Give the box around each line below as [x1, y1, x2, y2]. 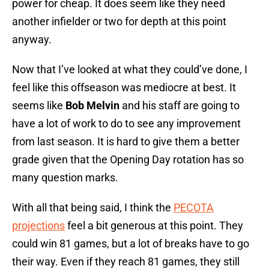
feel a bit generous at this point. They [65, 219, 243, 232]
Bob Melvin [65, 99, 119, 112]
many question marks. [12, 171, 118, 184]
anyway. [12, 33, 54, 46]
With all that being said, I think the [12, 201, 174, 214]
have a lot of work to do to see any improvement [12, 117, 241, 130]
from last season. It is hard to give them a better [12, 135, 240, 148]
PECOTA [174, 201, 214, 214]
